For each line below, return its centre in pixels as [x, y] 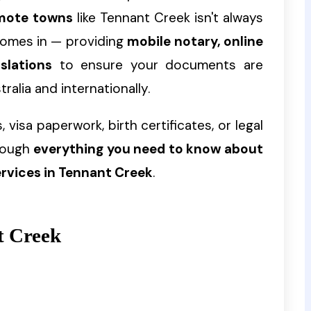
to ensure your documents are [157, 65]
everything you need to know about [149, 149]
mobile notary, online [195, 42]
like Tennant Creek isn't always [168, 18]
